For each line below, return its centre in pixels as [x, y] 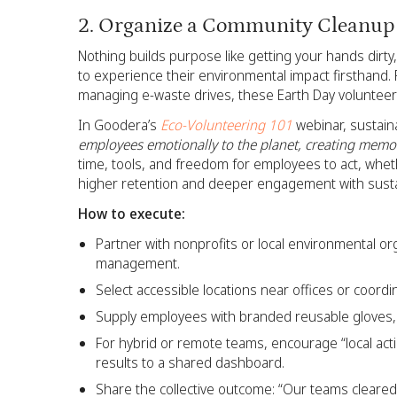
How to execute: [132, 214]
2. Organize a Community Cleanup [236, 25]
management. [138, 264]
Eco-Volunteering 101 [226, 125]
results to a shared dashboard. [190, 363]
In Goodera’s [119, 125]
